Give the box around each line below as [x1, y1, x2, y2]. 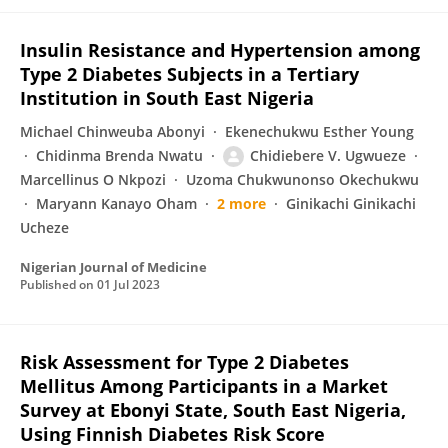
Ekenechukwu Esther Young [225, 122, 414, 141]
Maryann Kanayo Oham [36, 194, 197, 213]
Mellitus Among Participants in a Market [20, 374, 388, 398]
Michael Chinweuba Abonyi [20, 122, 205, 141]
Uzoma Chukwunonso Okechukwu [186, 170, 419, 189]
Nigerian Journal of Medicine [20, 258, 207, 276]
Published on [20, 276, 97, 293]
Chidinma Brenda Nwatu [36, 146, 203, 165]
